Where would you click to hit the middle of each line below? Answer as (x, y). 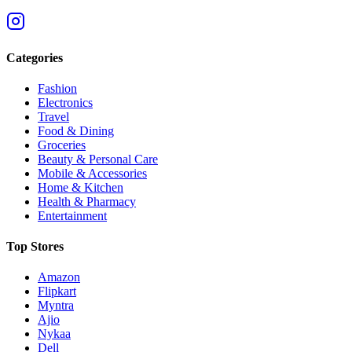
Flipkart (57, 291)
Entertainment (72, 215)
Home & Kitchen (81, 187)
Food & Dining (76, 130)
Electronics (65, 102)
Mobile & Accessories (92, 173)
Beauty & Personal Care (98, 159)
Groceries (62, 145)
